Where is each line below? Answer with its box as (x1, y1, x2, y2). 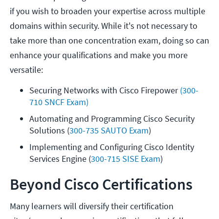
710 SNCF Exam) (29, 96, 88, 108)
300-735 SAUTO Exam (69, 125, 149, 136)
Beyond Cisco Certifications (10, 175, 193, 195)
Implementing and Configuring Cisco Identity (29, 141, 194, 153)
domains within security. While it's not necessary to (10, 20, 197, 32)
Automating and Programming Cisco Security (29, 113, 195, 125)
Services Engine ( (29, 153, 91, 165)
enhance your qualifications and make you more (10, 49, 188, 61)
